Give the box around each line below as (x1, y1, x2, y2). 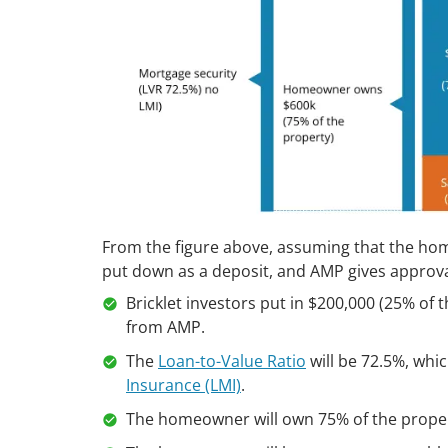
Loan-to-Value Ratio (158, 350, 306, 373)
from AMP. (126, 316, 205, 339)
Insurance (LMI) (126, 374, 241, 397)
